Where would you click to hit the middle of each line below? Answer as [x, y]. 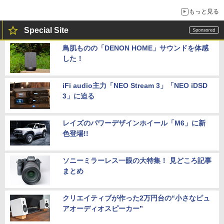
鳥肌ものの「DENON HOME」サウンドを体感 [135, 48]
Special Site [46, 30]
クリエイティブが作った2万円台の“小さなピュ [136, 198]
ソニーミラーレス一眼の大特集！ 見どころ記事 [137, 160]
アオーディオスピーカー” [103, 208]
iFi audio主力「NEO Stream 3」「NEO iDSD [135, 85]
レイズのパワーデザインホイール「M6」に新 [134, 123]
